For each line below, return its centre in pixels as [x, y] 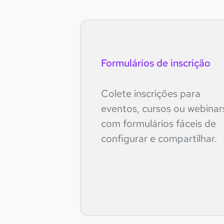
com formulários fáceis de [158, 123]
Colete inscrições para [151, 93]
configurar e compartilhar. [159, 138]
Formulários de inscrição [156, 63]
